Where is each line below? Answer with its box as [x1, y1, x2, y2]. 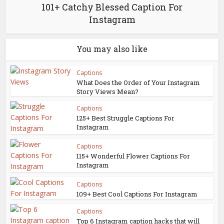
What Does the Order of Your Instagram [76, 77, 200, 87]
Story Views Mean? [76, 86, 139, 96]
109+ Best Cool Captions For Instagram [76, 189, 198, 198]
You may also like [76, 43, 147, 54]
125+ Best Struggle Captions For [76, 113, 175, 122]
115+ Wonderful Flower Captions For [76, 151, 190, 160]
